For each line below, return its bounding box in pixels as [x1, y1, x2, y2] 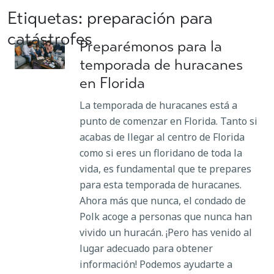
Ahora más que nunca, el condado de [80, 194, 246, 208]
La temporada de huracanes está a [80, 98, 237, 113]
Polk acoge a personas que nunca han [80, 210, 252, 224]
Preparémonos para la [80, 37, 222, 56]
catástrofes [7, 28, 92, 50]
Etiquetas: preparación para [7, 7, 212, 29]
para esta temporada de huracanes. [80, 178, 242, 192]
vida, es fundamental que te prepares [80, 162, 251, 176]
